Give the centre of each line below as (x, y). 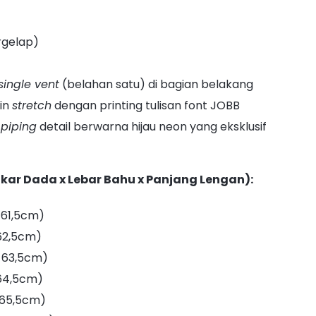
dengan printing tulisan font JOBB (145, 105)
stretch (31, 105)
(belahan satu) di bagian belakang (156, 84)
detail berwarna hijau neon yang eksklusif (151, 126)
